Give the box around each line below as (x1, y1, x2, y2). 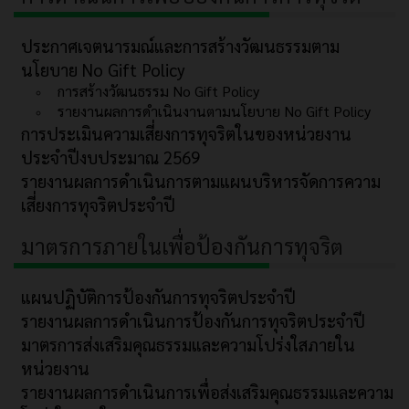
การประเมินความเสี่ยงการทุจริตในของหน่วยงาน (21, 122, 351, 145)
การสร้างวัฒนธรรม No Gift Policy (58, 81, 259, 101)
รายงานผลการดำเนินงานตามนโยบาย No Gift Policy (58, 101, 371, 121)
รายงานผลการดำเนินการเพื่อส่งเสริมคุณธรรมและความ (21, 381, 393, 404)
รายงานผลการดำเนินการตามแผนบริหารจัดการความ (21, 170, 381, 193)
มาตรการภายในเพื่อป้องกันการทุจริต (21, 232, 343, 260)
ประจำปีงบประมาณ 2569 (21, 146, 200, 169)
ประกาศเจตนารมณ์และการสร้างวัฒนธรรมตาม (21, 35, 340, 58)
